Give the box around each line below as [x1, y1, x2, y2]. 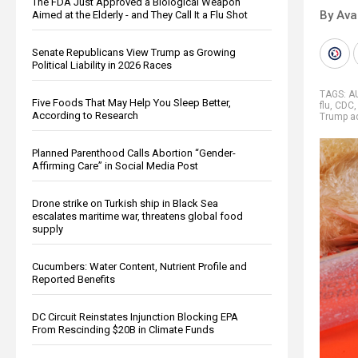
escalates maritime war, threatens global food [32, 209, 243, 222]
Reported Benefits [32, 272, 115, 285]
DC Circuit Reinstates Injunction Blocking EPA [32, 310, 238, 323]
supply [32, 222, 63, 235]
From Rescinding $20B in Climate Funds [32, 323, 214, 336]
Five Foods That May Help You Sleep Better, [32, 96, 231, 109]
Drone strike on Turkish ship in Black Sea [32, 197, 218, 209]
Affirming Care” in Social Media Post [32, 159, 198, 172]
